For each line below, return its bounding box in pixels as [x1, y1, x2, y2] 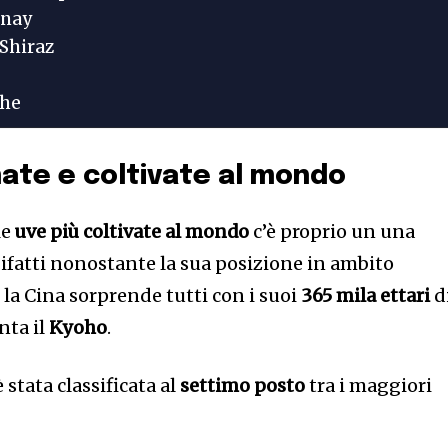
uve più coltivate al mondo [15, 220, 250, 243]
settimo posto [180, 374, 306, 397]
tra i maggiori [305, 374, 433, 397]
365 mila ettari [301, 284, 431, 307]
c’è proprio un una [249, 220, 416, 243]
